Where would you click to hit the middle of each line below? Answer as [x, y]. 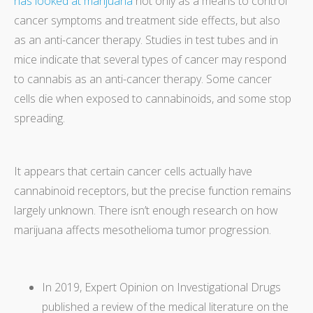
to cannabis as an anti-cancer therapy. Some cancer [143, 79]
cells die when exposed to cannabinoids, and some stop [153, 98]
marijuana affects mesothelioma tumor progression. [143, 230]
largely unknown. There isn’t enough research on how [146, 210]
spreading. [39, 118]
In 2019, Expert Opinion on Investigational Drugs [161, 287]
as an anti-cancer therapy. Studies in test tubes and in [146, 39]
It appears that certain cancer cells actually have [133, 171]
